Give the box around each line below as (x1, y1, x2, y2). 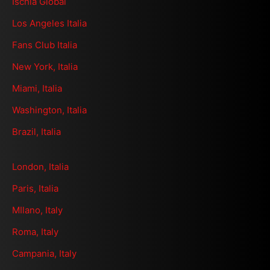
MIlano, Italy (12, 204, 63, 216)
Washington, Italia (12, 104, 87, 116)
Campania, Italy (12, 248, 77, 260)
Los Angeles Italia (12, 17, 87, 30)
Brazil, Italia (12, 126, 61, 138)
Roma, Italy (12, 226, 58, 238)
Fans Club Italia (12, 39, 77, 51)
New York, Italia (12, 61, 78, 73)
